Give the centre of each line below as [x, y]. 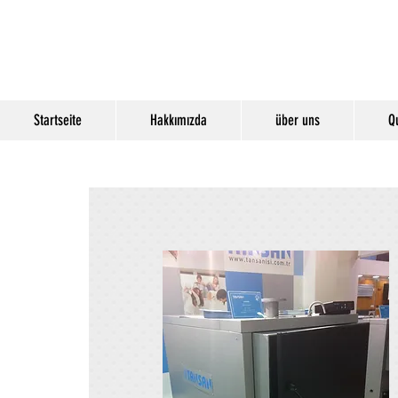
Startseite [58, 120]
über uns [298, 120]
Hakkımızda [179, 120]
